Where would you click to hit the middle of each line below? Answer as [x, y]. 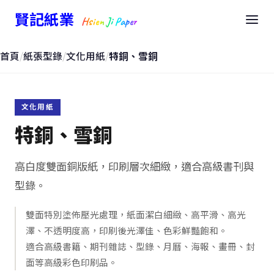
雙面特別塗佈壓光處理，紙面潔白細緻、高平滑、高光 [136, 215]
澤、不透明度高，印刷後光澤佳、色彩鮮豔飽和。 [127, 231]
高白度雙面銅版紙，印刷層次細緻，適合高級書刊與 [134, 166]
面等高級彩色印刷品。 [72, 262]
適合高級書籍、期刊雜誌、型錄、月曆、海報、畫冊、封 [140, 246]
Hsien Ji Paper [109, 21]
